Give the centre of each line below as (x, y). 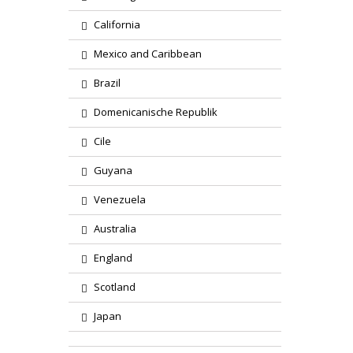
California (117, 24)
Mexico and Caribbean (148, 54)
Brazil (107, 83)
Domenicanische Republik (156, 112)
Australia (115, 229)
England (113, 258)
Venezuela (120, 199)
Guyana (113, 170)
